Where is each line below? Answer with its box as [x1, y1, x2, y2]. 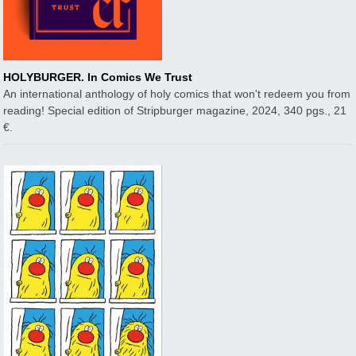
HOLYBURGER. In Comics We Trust [3, 70, 193, 83]
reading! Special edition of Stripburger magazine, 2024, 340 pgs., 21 [3, 103, 347, 117]
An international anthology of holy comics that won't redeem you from [3, 87, 351, 100]
